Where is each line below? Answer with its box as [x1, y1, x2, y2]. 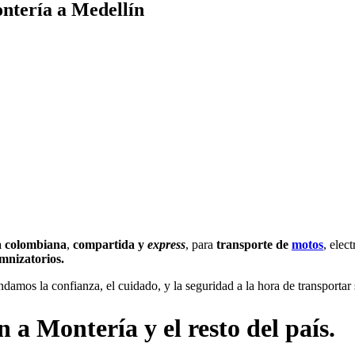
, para [185, 237, 216, 251]
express [147, 237, 185, 251]
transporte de [216, 237, 292, 251]
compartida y [73, 237, 147, 251]
